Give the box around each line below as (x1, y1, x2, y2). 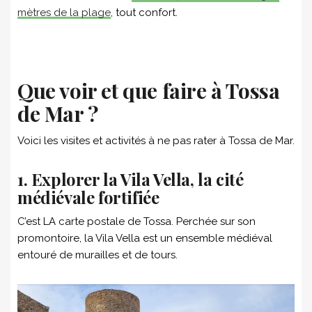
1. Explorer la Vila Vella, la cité (17, 167, 244, 190)
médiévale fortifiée (17, 185, 159, 208)
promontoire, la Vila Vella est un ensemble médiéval (17, 231, 272, 244)
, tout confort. (111, 6, 178, 19)
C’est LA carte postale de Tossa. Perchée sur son (17, 214, 256, 228)
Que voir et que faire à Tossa (17, 76, 280, 104)
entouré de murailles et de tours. (17, 248, 178, 261)
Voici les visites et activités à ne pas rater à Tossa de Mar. (17, 134, 295, 147)
